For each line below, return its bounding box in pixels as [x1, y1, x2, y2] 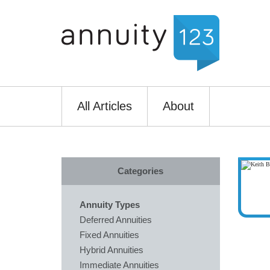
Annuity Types [80, 199, 140, 210]
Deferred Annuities [80, 215, 152, 225]
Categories [118, 166, 164, 176]
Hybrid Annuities [80, 245, 143, 255]
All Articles [77, 99, 132, 113]
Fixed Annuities [80, 230, 139, 240]
